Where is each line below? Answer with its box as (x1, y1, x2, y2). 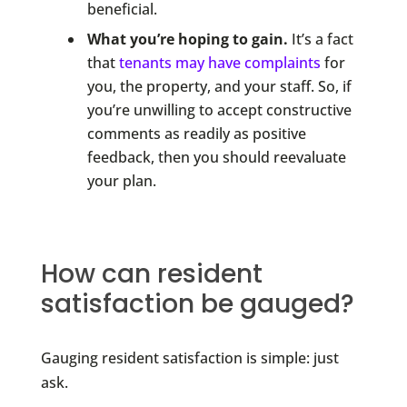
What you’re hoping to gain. (86, 28, 288, 49)
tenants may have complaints (118, 52, 321, 73)
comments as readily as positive (86, 123, 306, 144)
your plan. (86, 170, 156, 191)
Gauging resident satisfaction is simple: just (40, 347, 339, 368)
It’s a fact (287, 28, 353, 49)
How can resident (40, 255, 263, 292)
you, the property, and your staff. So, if (86, 75, 352, 96)
